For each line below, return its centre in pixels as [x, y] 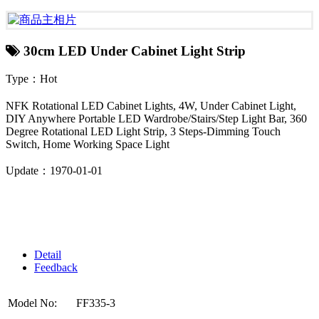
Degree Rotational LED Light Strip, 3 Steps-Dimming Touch [143, 132]
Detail [48, 255]
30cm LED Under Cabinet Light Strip [133, 51]
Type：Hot [31, 79]
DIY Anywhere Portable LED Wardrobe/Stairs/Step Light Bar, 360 [156, 119]
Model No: [34, 303]
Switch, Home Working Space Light [88, 145]
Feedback [56, 268]
